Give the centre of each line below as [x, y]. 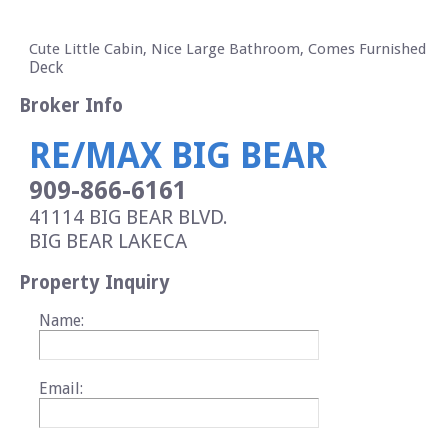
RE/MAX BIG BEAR [178, 155]
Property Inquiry [94, 282]
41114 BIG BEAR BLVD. [128, 216]
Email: [61, 389]
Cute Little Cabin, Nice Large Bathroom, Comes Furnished [227, 48]
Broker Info [71, 106]
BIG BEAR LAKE [96, 240]
